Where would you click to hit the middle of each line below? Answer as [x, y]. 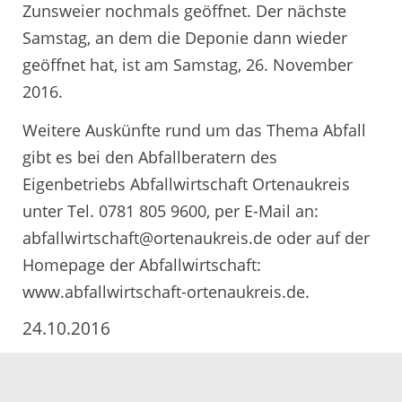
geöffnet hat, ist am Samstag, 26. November [188, 64]
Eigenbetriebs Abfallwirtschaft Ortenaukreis [186, 184]
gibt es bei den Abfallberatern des [150, 157]
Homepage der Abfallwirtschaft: [142, 265]
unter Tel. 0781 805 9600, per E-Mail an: [170, 211]
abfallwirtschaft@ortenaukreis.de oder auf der [196, 238]
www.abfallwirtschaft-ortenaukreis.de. [166, 292]
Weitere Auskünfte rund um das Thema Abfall [194, 131]
